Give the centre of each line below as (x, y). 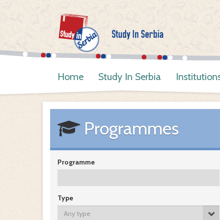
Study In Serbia (130, 77)
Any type (77, 214)
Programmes (129, 128)
